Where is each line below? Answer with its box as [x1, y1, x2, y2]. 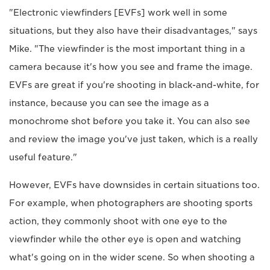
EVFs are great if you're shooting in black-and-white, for [9, 80, 259, 90]
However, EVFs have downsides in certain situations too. [9, 180, 260, 190]
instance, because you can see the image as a [9, 98, 209, 108]
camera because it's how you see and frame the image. [9, 62, 253, 72]
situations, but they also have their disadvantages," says [9, 26, 257, 36]
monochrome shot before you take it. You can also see [9, 116, 250, 127]
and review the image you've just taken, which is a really [9, 134, 258, 145]
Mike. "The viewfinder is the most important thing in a [9, 44, 245, 54]
